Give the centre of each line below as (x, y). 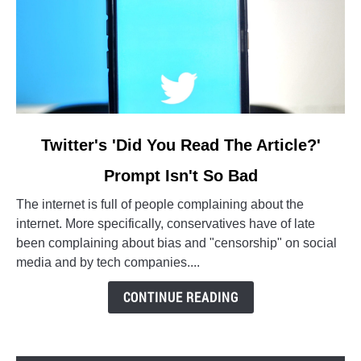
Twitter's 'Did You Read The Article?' (180, 145)
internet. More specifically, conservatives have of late (166, 224)
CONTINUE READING (180, 297)
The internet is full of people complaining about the (160, 204)
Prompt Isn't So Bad (180, 176)
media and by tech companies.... (108, 262)
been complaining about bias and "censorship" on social (176, 243)
